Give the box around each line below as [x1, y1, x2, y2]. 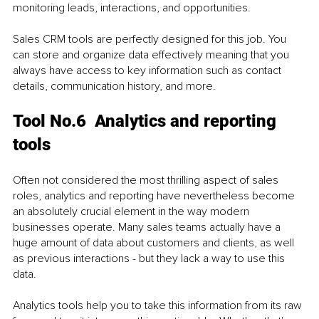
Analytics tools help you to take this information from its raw [13, 298, 305, 313]
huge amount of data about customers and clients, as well [13, 236, 297, 251]
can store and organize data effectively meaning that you [13, 48, 292, 63]
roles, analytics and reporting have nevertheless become [13, 189, 298, 204]
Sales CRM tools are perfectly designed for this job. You [13, 32, 289, 47]
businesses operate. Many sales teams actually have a [13, 220, 283, 235]
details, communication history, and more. [13, 79, 219, 94]
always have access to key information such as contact [13, 63, 284, 78]
